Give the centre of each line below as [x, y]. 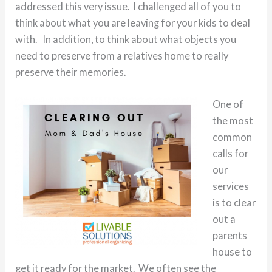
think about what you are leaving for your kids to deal [133, 22]
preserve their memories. [71, 72]
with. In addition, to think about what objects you [126, 39]
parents [229, 235]
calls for [230, 153]
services [230, 186]
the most [233, 120]
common [232, 137]
